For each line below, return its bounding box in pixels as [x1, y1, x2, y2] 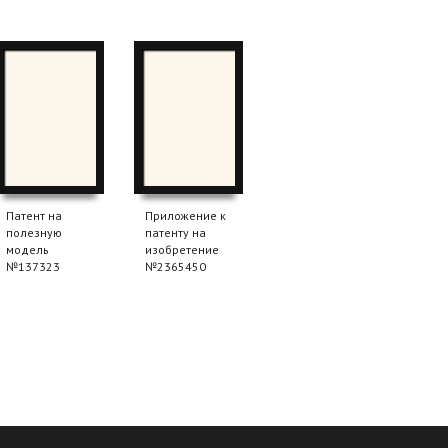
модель [6, 242, 49, 258]
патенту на [145, 225, 206, 241]
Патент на [6, 208, 62, 224]
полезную [6, 225, 62, 241]
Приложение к [145, 208, 226, 224]
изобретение [145, 242, 219, 258]
